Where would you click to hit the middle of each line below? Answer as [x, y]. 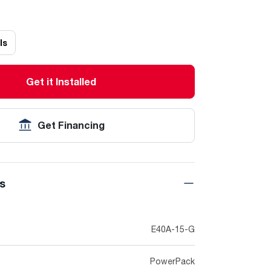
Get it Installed [61, 82]
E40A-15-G [173, 229]
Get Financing [71, 125]
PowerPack [172, 261]
